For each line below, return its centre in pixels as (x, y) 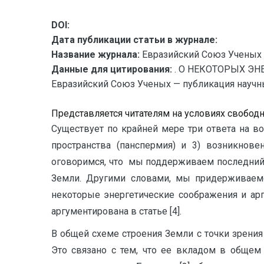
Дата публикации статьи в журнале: (134, 40)
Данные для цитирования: (113, 69)
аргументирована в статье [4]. (116, 211)
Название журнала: (95, 55)
